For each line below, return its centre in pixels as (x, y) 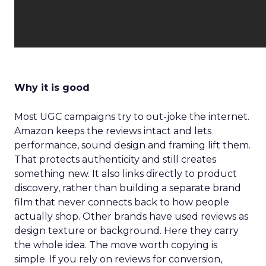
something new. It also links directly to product (126, 174)
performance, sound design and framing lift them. (132, 145)
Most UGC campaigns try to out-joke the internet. (132, 117)
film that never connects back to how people (122, 202)
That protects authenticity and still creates (115, 159)
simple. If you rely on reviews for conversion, (118, 259)
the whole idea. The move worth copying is (116, 245)
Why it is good (52, 88)
